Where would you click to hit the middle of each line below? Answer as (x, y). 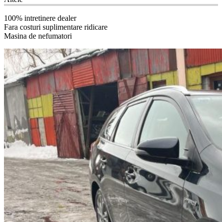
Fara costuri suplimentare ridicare (56, 27)
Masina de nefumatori (38, 36)
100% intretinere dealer (40, 18)
